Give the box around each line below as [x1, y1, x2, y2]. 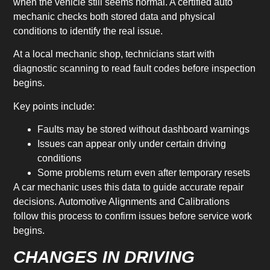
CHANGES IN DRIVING [13, 247, 195, 266]
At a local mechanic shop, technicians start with [13, 49, 215, 60]
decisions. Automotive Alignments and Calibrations [13, 196, 230, 207]
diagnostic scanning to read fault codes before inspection [13, 63, 256, 74]
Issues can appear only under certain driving [37, 139, 227, 149]
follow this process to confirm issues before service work [13, 211, 253, 222]
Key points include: [13, 101, 95, 111]
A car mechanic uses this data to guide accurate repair [13, 182, 244, 193]
